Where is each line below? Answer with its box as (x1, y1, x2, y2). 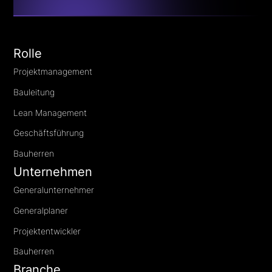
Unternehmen (13, 164, 93, 179)
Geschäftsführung (13, 127, 84, 138)
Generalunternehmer (13, 185, 95, 195)
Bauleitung (13, 86, 55, 97)
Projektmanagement (13, 66, 93, 77)
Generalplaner (13, 205, 69, 216)
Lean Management (13, 107, 87, 118)
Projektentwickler (13, 225, 81, 236)
